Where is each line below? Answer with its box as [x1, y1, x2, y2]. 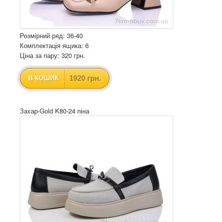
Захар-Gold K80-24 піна [20, 106, 89, 115]
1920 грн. [69, 74, 101, 82]
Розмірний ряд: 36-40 [20, 31, 83, 40]
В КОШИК [28, 74, 58, 82]
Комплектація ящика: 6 [20, 41, 89, 50]
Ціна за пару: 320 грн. [20, 51, 85, 60]
